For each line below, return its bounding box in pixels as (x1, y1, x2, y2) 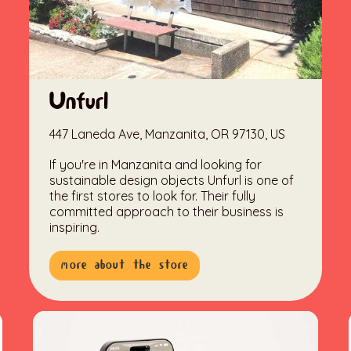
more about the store (61, 257, 189, 273)
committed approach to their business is (49, 203, 284, 219)
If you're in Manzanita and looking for (49, 156, 262, 172)
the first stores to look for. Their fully (49, 187, 256, 204)
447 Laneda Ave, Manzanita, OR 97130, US (49, 125, 286, 142)
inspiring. (49, 219, 100, 235)
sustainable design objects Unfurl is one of (49, 172, 295, 188)
